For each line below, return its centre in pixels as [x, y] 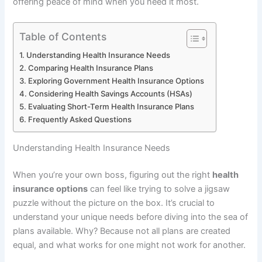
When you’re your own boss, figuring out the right [113, 175]
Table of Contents [63, 36]
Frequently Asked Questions [80, 120]
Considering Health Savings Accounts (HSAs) [111, 94]
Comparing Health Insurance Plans [91, 68]
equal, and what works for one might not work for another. [130, 245]
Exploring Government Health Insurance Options [116, 81]
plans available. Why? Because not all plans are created [122, 231]
